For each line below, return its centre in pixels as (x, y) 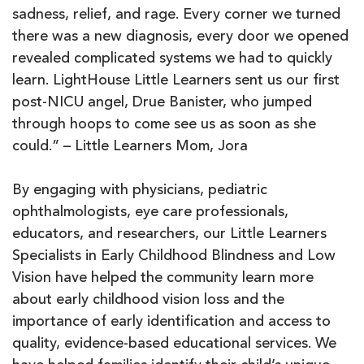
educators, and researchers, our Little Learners (169, 234)
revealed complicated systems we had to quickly (172, 59)
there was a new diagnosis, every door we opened (180, 37)
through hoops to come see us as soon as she (164, 125)
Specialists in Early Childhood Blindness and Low (174, 256)
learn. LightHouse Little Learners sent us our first (176, 81)
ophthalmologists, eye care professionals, (150, 212)
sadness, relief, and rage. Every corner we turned (176, 15)
